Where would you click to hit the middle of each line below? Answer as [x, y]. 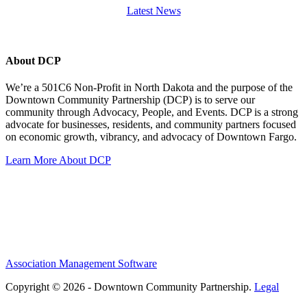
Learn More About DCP [58, 160]
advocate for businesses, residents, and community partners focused [151, 125]
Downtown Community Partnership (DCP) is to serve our [130, 100]
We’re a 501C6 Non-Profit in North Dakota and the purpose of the [149, 88]
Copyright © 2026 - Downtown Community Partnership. [130, 287]
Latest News [153, 10]
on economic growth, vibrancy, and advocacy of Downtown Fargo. [151, 137]
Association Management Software [81, 264]
